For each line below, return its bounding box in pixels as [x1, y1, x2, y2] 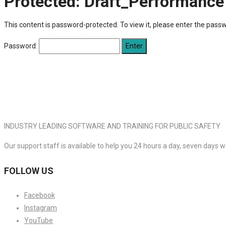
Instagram [24, 203, 57, 212]
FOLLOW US [4, 165, 53, 177]
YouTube [24, 216, 53, 224]
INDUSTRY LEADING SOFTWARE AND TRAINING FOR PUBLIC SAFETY [4, 122, 220, 131]
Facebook [24, 191, 55, 199]
